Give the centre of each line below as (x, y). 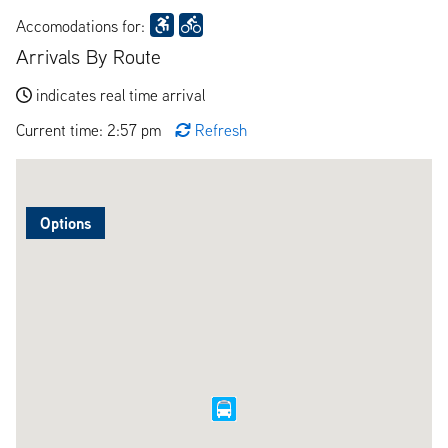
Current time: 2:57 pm (90, 129)
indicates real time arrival (120, 94)
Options (65, 222)
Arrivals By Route (88, 56)
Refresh (221, 129)
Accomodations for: (80, 25)
